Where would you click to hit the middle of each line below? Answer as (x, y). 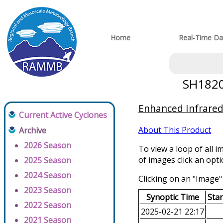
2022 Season (48, 205)
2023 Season (48, 190)
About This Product (175, 130)
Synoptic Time (172, 197)
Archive (33, 131)
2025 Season (48, 161)
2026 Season (48, 146)
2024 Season (48, 175)
